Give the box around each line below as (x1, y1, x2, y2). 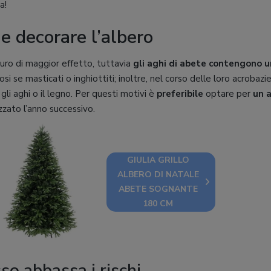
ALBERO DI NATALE (117, 168, 199, 180)
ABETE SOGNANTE (118, 183, 198, 195)
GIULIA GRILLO (126, 154, 189, 166)
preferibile (157, 88, 203, 100)
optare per (203, 88, 253, 100)
